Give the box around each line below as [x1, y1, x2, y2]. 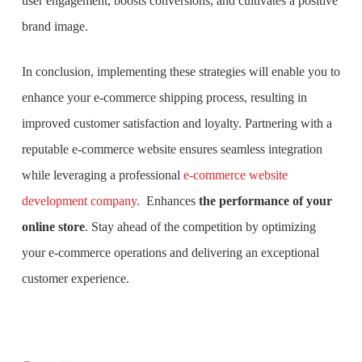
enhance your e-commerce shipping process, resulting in [21, 90, 307, 104]
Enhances [145, 194, 196, 208]
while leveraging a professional [21, 168, 183, 182]
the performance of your [195, 194, 332, 208]
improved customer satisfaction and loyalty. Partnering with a [21, 116, 332, 130]
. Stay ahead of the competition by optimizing [84, 220, 316, 234]
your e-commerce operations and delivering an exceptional [21, 246, 319, 259]
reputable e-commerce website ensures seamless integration [21, 142, 322, 156]
